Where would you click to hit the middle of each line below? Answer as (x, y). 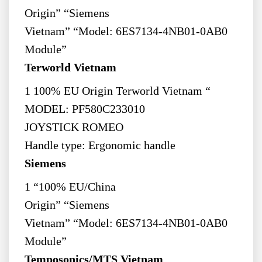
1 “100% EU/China (70, 187)
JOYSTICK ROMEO (74, 127)
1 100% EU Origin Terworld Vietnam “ (117, 91)
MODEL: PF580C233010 (85, 109)
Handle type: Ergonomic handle (101, 145)
